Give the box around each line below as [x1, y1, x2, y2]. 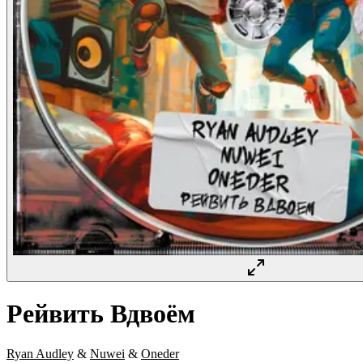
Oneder [141, 346, 179, 361]
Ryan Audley [6, 346, 74, 361]
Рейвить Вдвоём [6, 299, 195, 329]
